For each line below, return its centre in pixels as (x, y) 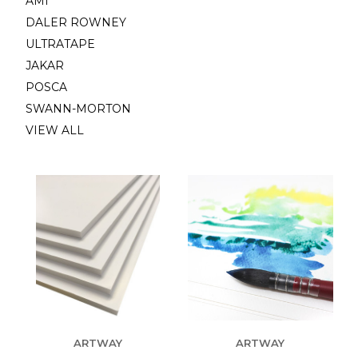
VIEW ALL (54, 130)
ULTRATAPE (60, 44)
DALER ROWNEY (76, 22)
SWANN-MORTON (78, 108)
